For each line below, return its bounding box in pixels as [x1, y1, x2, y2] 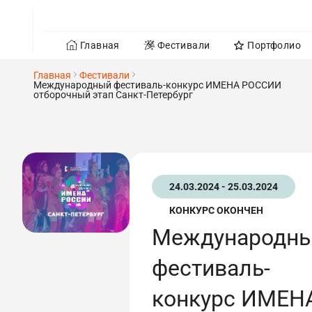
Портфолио [247, 39, 302, 51]
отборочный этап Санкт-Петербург [33, 89, 193, 100]
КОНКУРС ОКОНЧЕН [169, 205, 263, 216]
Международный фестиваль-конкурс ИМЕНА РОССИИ [33, 79, 281, 91]
